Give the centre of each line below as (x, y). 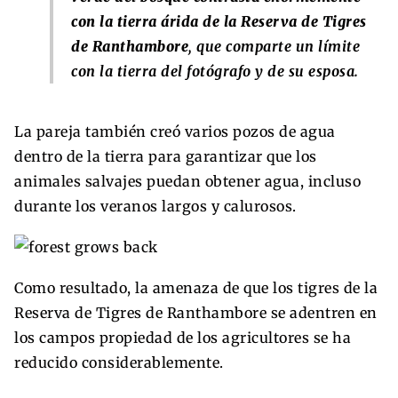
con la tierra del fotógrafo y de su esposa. (215, 71)
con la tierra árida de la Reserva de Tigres (219, 21)
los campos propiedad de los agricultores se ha (183, 337)
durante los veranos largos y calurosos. (155, 206)
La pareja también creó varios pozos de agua (175, 131)
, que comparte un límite (274, 46)
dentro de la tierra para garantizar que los (166, 156)
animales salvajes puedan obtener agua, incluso (187, 181)
